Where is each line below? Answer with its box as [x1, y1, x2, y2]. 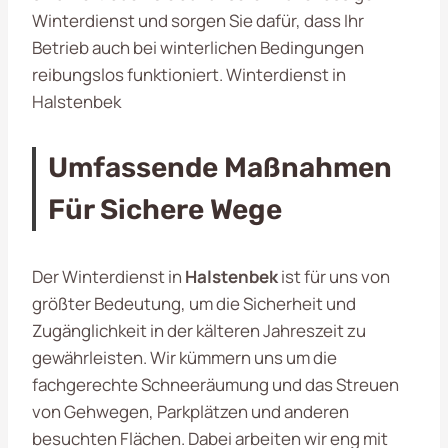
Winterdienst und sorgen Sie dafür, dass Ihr [32, 8, 364, 32]
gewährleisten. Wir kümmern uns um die [32, 345, 337, 369]
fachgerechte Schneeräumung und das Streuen [32, 372, 399, 396]
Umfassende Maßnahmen [48, 150, 392, 184]
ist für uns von [278, 264, 390, 288]
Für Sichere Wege [48, 192, 282, 226]
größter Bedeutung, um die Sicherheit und [32, 291, 356, 315]
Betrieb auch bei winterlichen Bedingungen [32, 35, 364, 59]
